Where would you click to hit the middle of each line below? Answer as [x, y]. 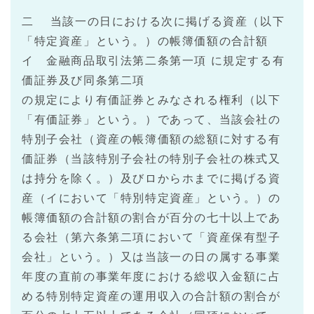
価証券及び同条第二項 [83, 81]
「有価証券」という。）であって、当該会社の [151, 120]
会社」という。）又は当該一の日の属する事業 [151, 257]
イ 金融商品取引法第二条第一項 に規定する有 [153, 61]
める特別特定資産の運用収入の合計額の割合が [151, 296]
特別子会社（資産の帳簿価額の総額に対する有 [151, 139]
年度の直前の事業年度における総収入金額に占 [151, 277]
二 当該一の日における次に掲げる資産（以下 [153, 22]
